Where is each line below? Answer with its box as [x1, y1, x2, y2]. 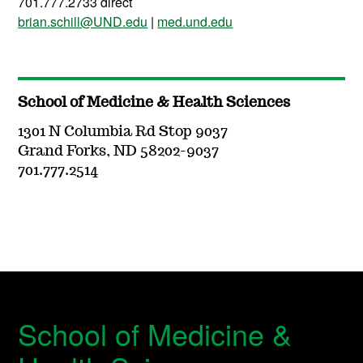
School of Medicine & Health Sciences [18, 96, 291, 111]
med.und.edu [157, 12, 233, 32]
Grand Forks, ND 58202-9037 [18, 144, 220, 160]
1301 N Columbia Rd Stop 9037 [18, 125, 228, 140]
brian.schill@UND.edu [18, 12, 148, 32]
